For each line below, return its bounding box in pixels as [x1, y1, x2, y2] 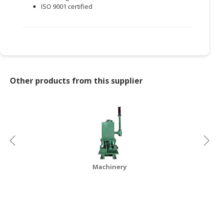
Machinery [92, 162, 127, 171]
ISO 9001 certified [41, 1, 92, 11]
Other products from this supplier [10, 75, 143, 86]
